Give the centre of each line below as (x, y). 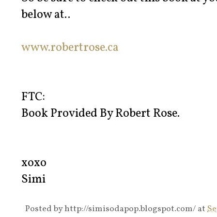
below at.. (46, 15)
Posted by (45, 209)
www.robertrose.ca (70, 48)
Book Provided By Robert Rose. (101, 114)
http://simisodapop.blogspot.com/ (130, 209)
